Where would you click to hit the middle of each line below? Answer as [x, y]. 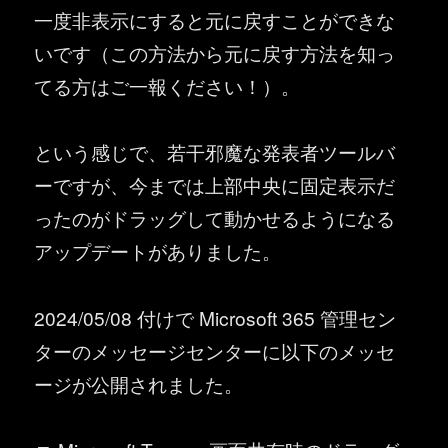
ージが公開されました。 [139, 383]
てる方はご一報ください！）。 [167, 85]
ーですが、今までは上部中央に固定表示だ [215, 185]
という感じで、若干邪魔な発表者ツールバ [215, 152]
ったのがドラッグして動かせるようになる [215, 218]
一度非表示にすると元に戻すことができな [215, 19]
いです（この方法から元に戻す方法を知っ [215, 52]
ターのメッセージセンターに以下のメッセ [215, 350]
